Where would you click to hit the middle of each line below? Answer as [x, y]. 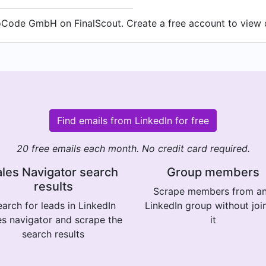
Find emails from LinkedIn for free [133, 120]
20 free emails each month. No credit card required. [133, 148]
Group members [213, 172]
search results [53, 234]
